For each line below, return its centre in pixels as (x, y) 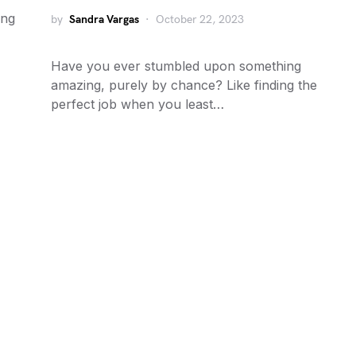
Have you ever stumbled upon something (176, 66)
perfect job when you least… (137, 104)
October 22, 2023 (200, 19)
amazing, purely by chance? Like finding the (184, 85)
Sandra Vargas (104, 19)
